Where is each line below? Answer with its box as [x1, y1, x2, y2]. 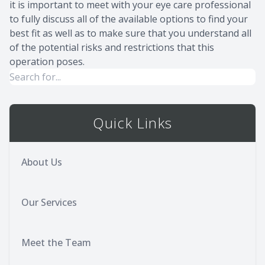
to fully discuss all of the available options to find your [9, 12, 248, 26]
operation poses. [9, 55, 85, 69]
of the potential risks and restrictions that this [9, 41, 214, 54]
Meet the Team [21, 236, 91, 250]
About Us [21, 156, 62, 169]
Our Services [21, 196, 77, 209]
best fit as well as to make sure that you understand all [9, 27, 251, 40]
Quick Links [92, 113, 173, 133]
